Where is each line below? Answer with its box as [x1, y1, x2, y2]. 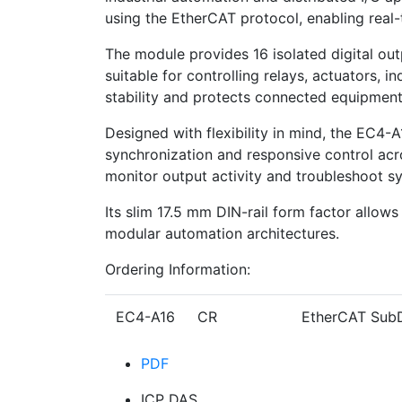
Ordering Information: [105, 260, 250, 279]
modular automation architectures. [105, 224, 339, 243]
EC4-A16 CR [116, 308, 222, 327]
